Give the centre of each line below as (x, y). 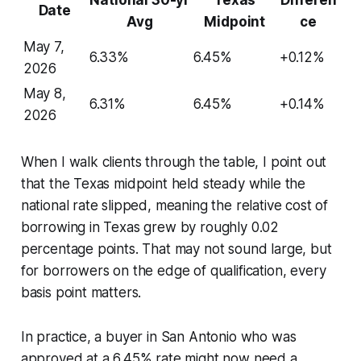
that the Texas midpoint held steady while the (163, 183)
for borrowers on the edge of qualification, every (173, 270)
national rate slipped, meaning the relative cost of (174, 205)
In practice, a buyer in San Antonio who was (158, 336)
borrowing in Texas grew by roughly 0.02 (150, 227)
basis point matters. (81, 292)
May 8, (44, 93)
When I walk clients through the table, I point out (174, 162)
